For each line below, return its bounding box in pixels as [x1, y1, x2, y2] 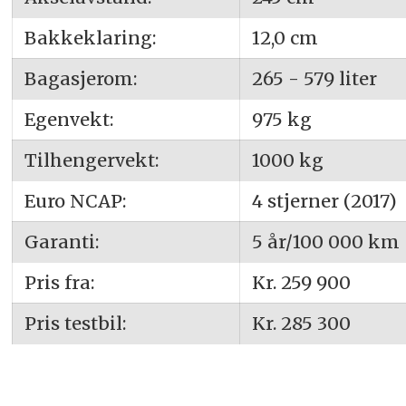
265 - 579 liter [251, 67, 377, 91]
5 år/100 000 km [251, 230, 400, 254]
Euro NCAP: [24, 189, 126, 213]
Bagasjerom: [24, 67, 137, 91]
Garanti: [24, 230, 99, 254]
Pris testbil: [24, 312, 126, 335]
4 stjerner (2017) [251, 189, 397, 213]
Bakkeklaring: [24, 26, 156, 50]
